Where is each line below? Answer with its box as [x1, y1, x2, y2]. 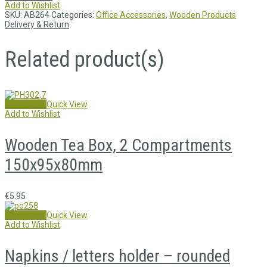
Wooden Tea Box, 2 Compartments [5, 135, 232, 156]
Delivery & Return [5, 20, 69, 30]
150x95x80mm [5, 155, 103, 175]
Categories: [51, 10, 96, 20]
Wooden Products [169, 10, 236, 20]
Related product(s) [5, 47, 164, 73]
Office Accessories [96, 10, 166, 20]
